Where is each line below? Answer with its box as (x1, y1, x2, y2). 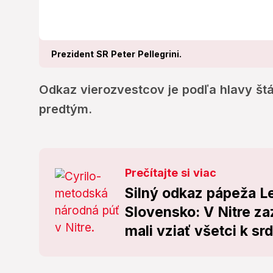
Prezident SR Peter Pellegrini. (51, 49, 182, 60)
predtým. (39, 102, 92, 117)
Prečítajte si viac (125, 166, 217, 180)
